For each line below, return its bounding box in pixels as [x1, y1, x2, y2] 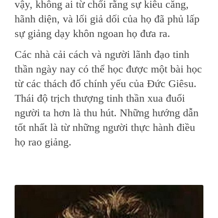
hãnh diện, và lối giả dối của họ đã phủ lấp [15, 13, 200, 25]
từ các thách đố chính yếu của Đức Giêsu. [15, 77, 197, 90]
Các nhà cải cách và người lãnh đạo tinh [15, 48, 189, 60]
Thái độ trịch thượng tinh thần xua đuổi [15, 92, 185, 104]
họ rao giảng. [15, 136, 72, 148]
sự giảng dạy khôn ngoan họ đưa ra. [15, 27, 170, 39]
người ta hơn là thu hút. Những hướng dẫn [15, 107, 199, 119]
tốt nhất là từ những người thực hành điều [15, 121, 195, 133]
